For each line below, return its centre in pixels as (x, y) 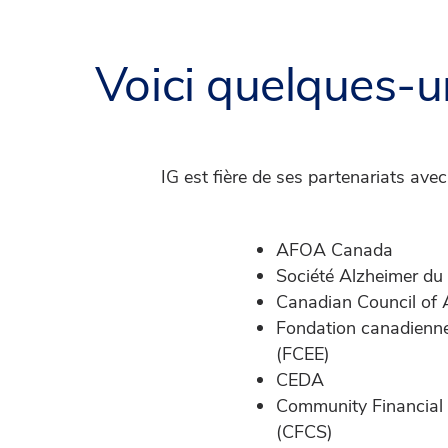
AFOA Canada (334, 250)
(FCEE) (303, 354)
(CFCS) (304, 432)
